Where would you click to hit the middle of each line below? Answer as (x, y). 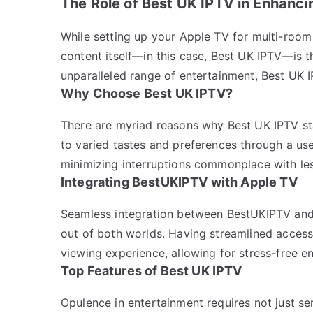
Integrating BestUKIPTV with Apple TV (179, 182)
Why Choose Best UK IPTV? (147, 93)
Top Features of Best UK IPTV (152, 270)
